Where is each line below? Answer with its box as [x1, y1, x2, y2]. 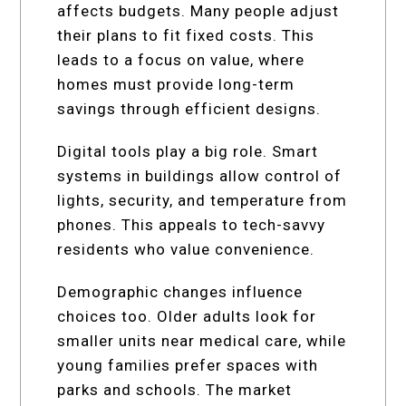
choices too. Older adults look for [57, 306, 317, 325]
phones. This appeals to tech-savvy [57, 215, 326, 234]
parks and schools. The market [57, 380, 293, 399]
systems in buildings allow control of [57, 166, 343, 185]
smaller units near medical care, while [57, 331, 347, 350]
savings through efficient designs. [57, 99, 322, 118]
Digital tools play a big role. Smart [57, 141, 319, 160]
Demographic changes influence [57, 282, 304, 301]
